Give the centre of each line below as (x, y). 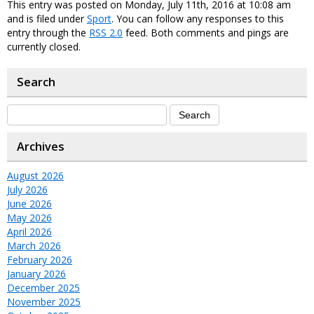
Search (36, 82)
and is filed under (47, 18)
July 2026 (27, 189)
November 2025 (44, 301)
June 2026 (29, 203)
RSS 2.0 (106, 32)
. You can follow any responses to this (198, 18)
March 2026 (34, 245)
